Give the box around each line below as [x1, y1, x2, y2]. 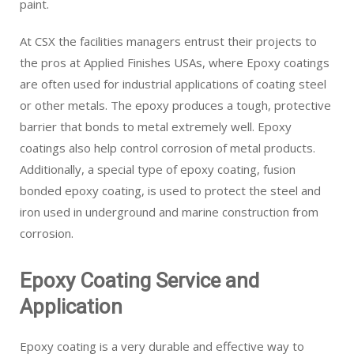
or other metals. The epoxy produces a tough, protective [20, 97, 331, 113]
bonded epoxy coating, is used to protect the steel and [20, 183, 321, 198]
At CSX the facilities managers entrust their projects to [20, 33, 317, 49]
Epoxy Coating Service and [20, 269, 259, 292]
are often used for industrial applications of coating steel [20, 76, 326, 92]
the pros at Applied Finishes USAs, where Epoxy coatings [20, 55, 330, 70]
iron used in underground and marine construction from [20, 204, 318, 220]
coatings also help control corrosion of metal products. [20, 140, 315, 156]
